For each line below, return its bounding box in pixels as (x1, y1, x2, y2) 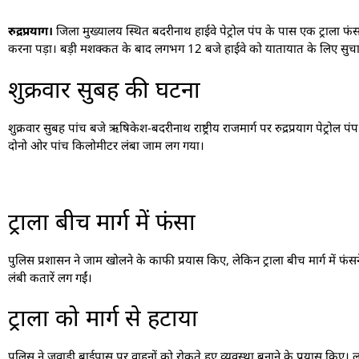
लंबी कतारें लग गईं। (8, 268, 92, 285)
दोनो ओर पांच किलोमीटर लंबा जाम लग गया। (8, 136, 204, 153)
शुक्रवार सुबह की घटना (8, 72, 200, 104)
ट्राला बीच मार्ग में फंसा (8, 204, 196, 236)
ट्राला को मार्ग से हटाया (8, 301, 198, 333)
